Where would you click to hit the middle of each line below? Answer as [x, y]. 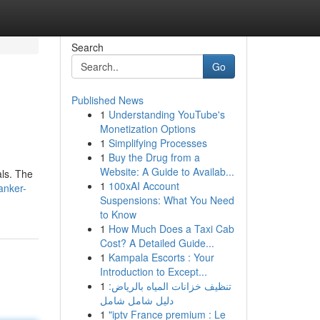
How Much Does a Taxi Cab [171, 229]
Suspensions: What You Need [167, 200]
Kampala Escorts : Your [161, 257]
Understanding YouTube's [166, 114]
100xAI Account [144, 186]
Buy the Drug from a [154, 157]
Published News [107, 100]
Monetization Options [147, 129]
